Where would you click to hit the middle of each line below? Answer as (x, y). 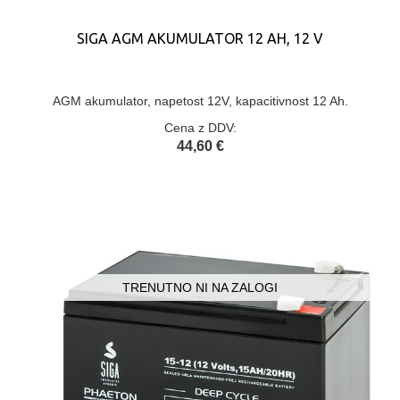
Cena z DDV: (200, 128)
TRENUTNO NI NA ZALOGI (200, 287)
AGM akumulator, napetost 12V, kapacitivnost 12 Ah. (200, 101)
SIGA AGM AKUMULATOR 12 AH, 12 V (200, 38)
